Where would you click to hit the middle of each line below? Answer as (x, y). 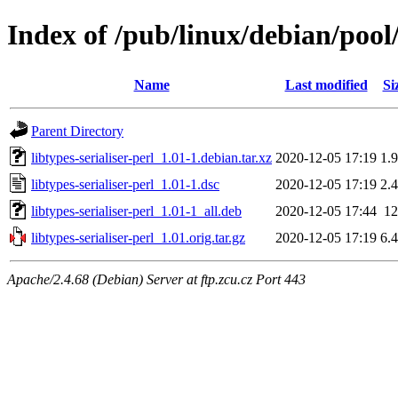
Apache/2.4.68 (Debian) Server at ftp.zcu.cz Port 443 (156, 279)
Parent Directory (77, 131)
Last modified (326, 84)
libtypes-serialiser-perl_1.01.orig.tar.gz (138, 237)
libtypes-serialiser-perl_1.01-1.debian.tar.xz (151, 157)
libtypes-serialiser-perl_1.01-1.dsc (125, 184)
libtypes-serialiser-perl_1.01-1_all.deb (136, 211)
